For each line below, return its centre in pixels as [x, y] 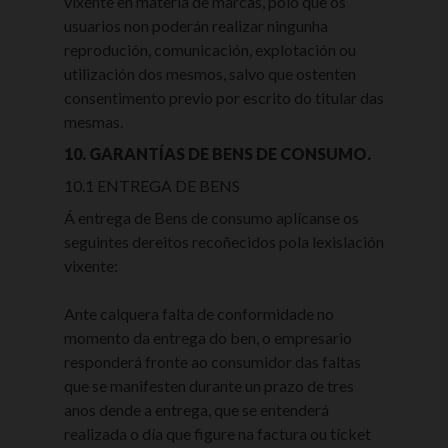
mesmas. [93, 121]
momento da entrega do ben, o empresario [208, 337]
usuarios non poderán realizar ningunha [196, 25]
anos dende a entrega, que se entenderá [196, 409]
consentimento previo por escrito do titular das [224, 97]
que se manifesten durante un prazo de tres [209, 385]
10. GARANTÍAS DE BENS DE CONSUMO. [217, 153]
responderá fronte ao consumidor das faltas [212, 361]
